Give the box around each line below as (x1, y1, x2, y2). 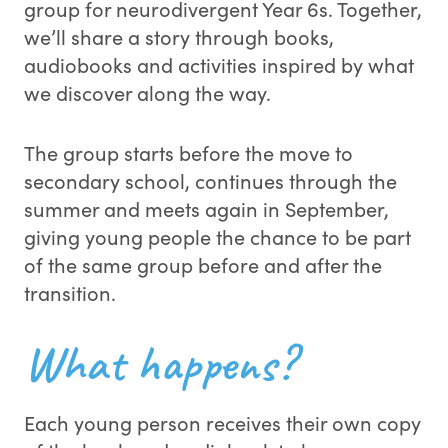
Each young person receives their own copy (24, 409, 421, 436)
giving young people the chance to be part (24, 223, 411, 250)
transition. (24, 279, 116, 306)
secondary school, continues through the (24, 167, 397, 194)
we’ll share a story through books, (24, 23, 334, 50)
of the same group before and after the (24, 251, 382, 278)
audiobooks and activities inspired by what (24, 51, 414, 78)
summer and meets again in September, (24, 195, 389, 222)
